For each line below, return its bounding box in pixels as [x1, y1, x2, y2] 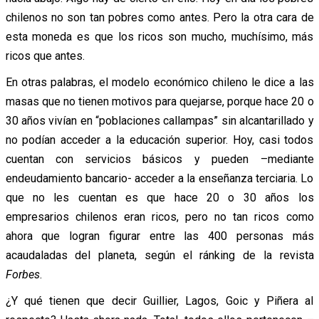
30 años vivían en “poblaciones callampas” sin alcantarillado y [5, 113, 314, 127]
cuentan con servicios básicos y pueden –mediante [5, 152, 314, 166]
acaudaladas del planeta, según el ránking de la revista [5, 248, 314, 262]
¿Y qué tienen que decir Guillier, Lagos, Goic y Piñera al [5, 293, 314, 308]
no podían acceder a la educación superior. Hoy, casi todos [5, 132, 314, 147]
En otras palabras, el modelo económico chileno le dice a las [5, 75, 314, 89]
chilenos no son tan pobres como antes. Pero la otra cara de [5, 10, 314, 24]
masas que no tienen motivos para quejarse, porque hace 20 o [5, 94, 314, 108]
